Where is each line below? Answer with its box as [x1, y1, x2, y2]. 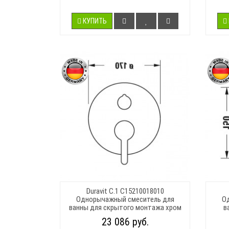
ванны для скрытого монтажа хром [68, 202, 181, 212]
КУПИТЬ [83, 16, 107, 25]
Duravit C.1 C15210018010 [86, 186, 164, 196]
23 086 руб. [101, 215, 149, 228]
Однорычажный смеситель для [76, 194, 174, 204]
